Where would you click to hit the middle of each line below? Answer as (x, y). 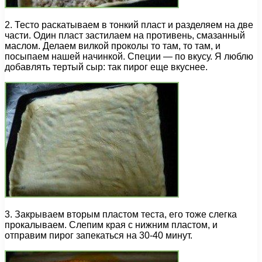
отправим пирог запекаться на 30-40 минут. (99, 236)
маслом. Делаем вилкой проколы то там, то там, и (113, 46)
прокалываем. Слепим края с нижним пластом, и (111, 225)
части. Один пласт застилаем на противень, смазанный (125, 36)
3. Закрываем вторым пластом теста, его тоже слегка (121, 215)
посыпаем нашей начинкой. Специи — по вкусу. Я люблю (129, 57)
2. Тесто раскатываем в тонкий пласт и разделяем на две (129, 25)
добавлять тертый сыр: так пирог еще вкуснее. (106, 67)
